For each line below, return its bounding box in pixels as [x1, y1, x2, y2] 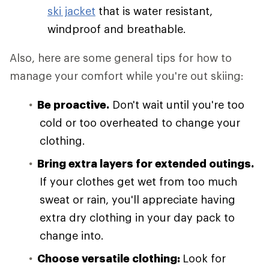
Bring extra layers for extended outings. [37, 157, 254, 170]
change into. [40, 229, 104, 242]
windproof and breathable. [47, 22, 186, 35]
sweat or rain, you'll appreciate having [40, 193, 235, 206]
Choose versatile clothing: [37, 252, 183, 265]
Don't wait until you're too [109, 98, 244, 111]
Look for [183, 252, 226, 265]
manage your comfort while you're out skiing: [10, 69, 244, 82]
